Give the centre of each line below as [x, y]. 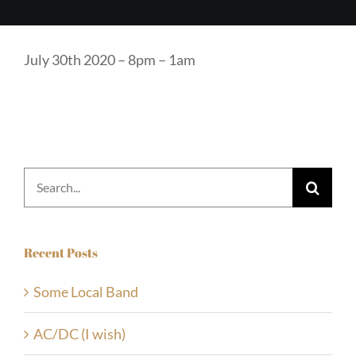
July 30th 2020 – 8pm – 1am [110, 59]
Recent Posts [61, 252]
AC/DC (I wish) [79, 334]
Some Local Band [86, 292]
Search [44, 179]
